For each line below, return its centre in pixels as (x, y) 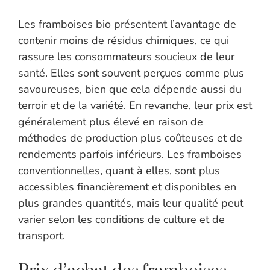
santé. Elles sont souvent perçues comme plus (131, 73)
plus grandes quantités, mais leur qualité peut (131, 203)
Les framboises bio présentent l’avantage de (127, 24)
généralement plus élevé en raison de (111, 122)
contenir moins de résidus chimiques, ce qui (124, 41)
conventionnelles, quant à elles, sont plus (119, 171)
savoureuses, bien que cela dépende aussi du (130, 89)
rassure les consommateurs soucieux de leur (126, 57)
